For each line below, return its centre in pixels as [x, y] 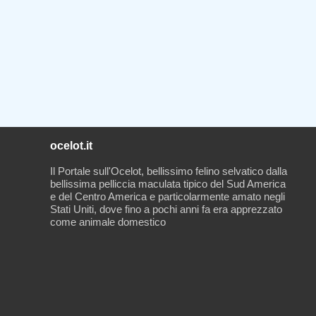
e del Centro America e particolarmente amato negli [167, 196]
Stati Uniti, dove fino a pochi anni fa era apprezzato [166, 209]
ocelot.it [71, 145]
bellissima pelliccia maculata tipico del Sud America [168, 183]
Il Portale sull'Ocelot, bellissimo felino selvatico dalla [168, 171]
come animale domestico [108, 221]
